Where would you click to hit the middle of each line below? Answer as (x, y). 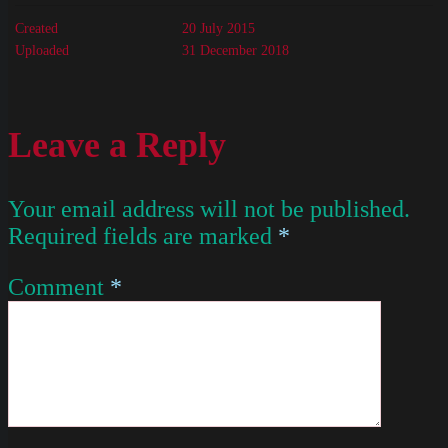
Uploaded (42, 50)
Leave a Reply (117, 144)
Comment (59, 286)
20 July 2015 (219, 28)
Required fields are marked (143, 235)
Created (36, 28)
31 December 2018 (236, 50)
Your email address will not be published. (209, 208)
